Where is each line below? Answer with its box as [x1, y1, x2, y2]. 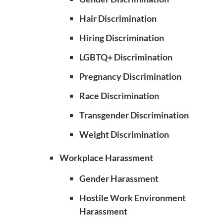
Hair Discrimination [79, 13, 157, 24]
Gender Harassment [79, 173, 159, 184]
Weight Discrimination [79, 129, 169, 140]
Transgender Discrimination [79, 110, 189, 120]
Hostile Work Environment [79, 192, 186, 203]
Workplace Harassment [59, 152, 153, 163]
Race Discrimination [79, 90, 159, 101]
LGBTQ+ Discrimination [79, 52, 172, 62]
